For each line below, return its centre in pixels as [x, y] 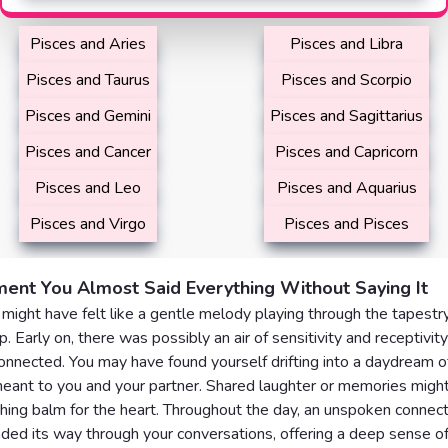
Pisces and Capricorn [346, 152]
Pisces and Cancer [88, 152]
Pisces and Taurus [88, 80]
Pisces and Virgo [88, 224]
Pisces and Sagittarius [346, 116]
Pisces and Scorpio [346, 80]
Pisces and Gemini [88, 116]
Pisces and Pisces [346, 224]
